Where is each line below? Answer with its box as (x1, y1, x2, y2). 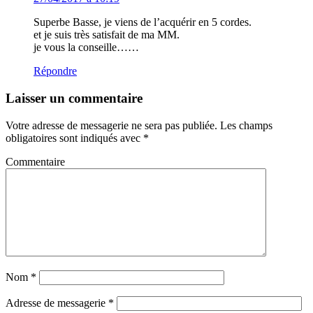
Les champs (217, 119, 272, 131)
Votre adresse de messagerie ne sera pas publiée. (6, 119, 217, 131)
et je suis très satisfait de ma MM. (34, 29, 180, 41)
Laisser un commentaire (6, 90, 143, 105)
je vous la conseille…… (34, 41, 139, 54)
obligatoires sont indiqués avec (6, 131, 143, 144)
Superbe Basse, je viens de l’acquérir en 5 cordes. (34, 16, 252, 29)
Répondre (34, 65, 77, 78)
